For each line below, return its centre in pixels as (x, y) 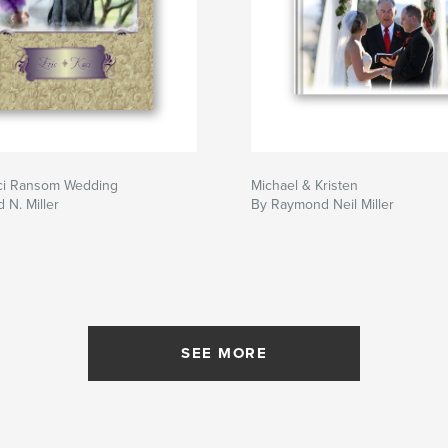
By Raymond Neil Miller (322, 205)
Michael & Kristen (304, 186)
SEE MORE (224, 353)
